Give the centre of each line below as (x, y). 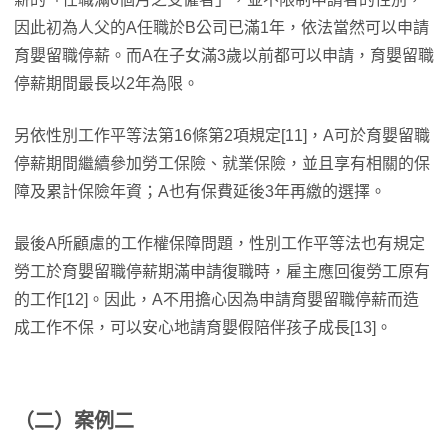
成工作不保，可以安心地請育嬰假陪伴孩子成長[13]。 (203, 328)
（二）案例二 (74, 421)
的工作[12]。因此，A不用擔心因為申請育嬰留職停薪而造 (216, 300)
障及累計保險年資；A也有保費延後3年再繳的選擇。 (200, 192)
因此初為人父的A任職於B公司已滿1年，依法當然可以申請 (221, 28)
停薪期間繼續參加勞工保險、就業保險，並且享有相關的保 (222, 164)
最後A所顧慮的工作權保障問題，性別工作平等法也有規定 (219, 244)
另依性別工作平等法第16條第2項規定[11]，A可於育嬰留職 (222, 136)
